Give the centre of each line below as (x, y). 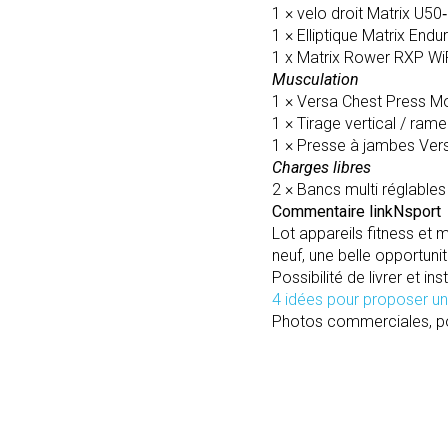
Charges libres (321, 167)
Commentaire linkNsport (356, 211)
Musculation (315, 79)
